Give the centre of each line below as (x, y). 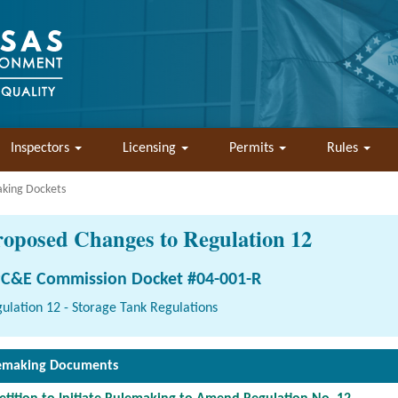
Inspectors (42, 148)
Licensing (151, 148)
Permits (253, 148)
